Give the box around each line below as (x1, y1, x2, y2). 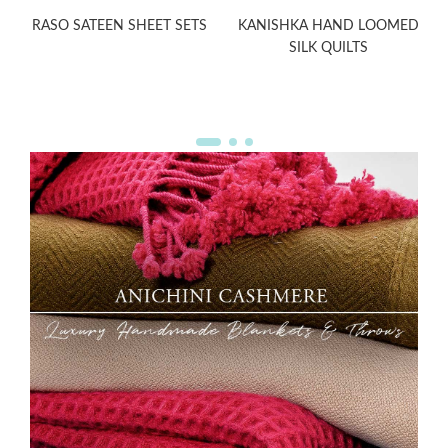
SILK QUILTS (289, 40, 368, 56)
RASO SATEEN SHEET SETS (32, 18, 207, 34)
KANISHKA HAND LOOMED (238, 18, 419, 34)
